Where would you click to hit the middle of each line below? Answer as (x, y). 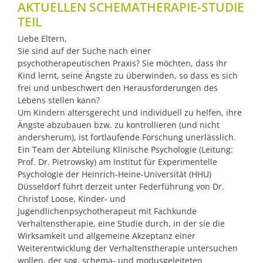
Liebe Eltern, (42, 39)
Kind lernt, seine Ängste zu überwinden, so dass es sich (128, 76)
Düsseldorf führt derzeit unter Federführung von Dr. (121, 187)
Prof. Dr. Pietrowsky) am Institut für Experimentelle (117, 162)
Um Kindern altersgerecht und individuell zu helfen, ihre (130, 113)
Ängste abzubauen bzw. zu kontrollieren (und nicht (119, 125)
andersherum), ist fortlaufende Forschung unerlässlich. (127, 137)
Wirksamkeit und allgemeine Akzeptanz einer (107, 236)
